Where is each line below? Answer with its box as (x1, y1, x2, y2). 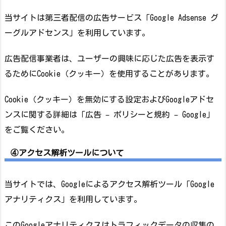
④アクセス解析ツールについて (11, 149, 124, 157)
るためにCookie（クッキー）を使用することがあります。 (5, 69, 214, 78)
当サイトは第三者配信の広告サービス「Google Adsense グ (5, 14, 218, 22)
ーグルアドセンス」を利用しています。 (5, 29, 150, 37)
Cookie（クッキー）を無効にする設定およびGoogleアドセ (5, 95, 214, 103)
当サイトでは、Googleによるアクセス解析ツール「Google (5, 180, 214, 189)
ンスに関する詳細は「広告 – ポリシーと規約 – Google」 (5, 110, 214, 119)
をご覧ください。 (5, 125, 69, 134)
